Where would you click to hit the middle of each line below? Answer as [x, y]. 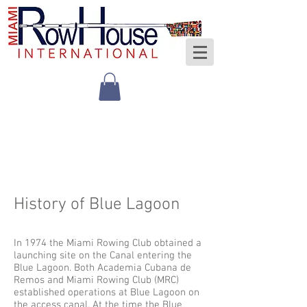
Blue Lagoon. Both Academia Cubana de [102, 268]
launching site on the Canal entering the [103, 256]
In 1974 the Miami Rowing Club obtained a [108, 243]
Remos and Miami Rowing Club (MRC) [96, 280]
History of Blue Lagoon [97, 205]
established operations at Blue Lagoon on [107, 293]
